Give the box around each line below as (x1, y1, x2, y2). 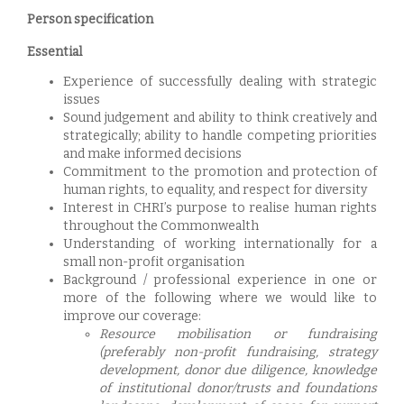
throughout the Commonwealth (63, 218, 259, 234)
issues (63, 92, 100, 107)
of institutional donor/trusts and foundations (99, 381, 377, 396)
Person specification (27, 12, 153, 27)
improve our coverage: (63, 308, 201, 324)
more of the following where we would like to (63, 290, 377, 306)
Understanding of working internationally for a (63, 236, 377, 252)
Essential (27, 44, 82, 60)
